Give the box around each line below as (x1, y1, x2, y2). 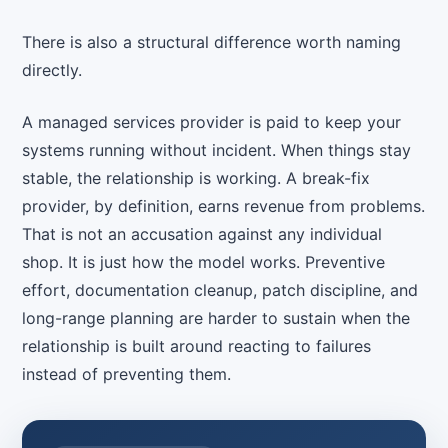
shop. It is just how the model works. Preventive (22, 252, 386, 273)
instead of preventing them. (22, 364, 232, 385)
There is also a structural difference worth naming (22, 32, 402, 53)
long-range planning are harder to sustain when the (22, 308, 411, 329)
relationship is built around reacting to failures (22, 336, 372, 357)
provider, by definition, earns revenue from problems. (22, 196, 426, 217)
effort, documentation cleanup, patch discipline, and (22, 280, 419, 301)
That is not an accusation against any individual (22, 224, 383, 245)
